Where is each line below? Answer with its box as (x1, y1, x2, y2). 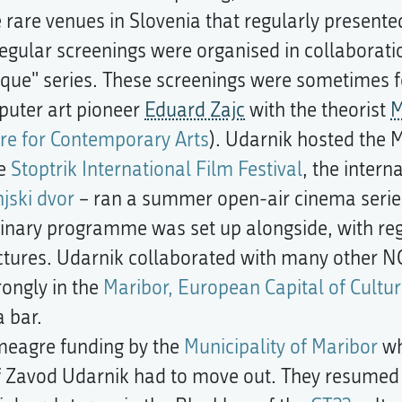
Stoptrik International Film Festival (11, 157, 302, 181)
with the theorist (245, 98, 390, 122)
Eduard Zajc (144, 98, 245, 122)
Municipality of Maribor (184, 335, 378, 359)
